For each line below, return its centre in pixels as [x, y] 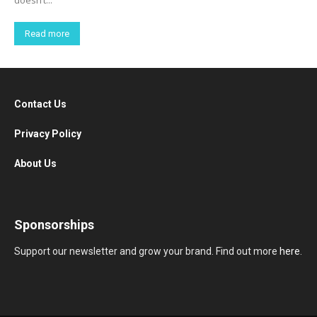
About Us [36, 164]
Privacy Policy [48, 134]
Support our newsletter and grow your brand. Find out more [147, 252]
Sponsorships [54, 225]
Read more [47, 34]
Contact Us [41, 104]
